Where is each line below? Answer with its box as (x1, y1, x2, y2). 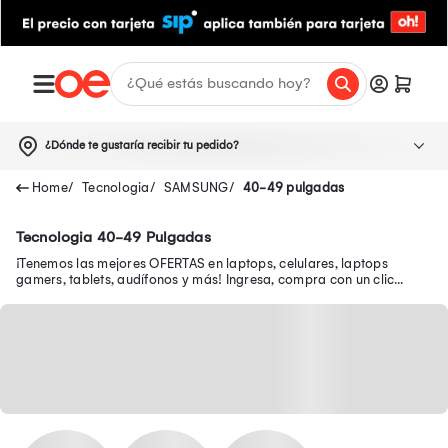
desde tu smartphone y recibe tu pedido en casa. (16, 287, 313, 303)
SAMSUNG (163, 179, 229, 195)
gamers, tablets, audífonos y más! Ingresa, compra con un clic (16, 271, 395, 287)
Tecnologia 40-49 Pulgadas (16, 227, 211, 246)
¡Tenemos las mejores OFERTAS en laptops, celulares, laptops (16, 255, 388, 271)
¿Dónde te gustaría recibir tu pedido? (45, 138, 239, 152)
